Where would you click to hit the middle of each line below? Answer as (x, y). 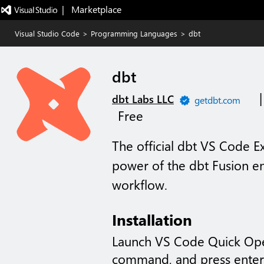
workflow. (140, 184)
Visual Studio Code (47, 33)
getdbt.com (217, 100)
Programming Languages (134, 33)
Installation (152, 219)
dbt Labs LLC (143, 99)
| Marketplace (91, 9)
